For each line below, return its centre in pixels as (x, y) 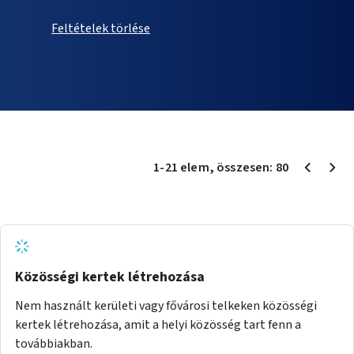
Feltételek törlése (101, 28)
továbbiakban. (54, 343)
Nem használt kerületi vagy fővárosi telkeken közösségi (166, 305)
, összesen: (242, 167)
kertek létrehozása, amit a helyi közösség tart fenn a (158, 324)
